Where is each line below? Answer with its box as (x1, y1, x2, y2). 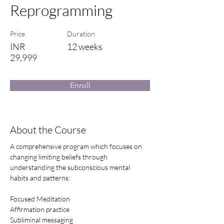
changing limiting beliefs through (10, 152, 109, 161)
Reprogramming (10, 1, 112, 19)
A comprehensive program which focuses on (10, 142, 143, 150)
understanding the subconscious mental (10, 163, 131, 171)
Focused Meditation (10, 194, 70, 203)
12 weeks (67, 41, 102, 52)
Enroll (69, 80, 90, 90)
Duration (67, 29, 95, 38)
